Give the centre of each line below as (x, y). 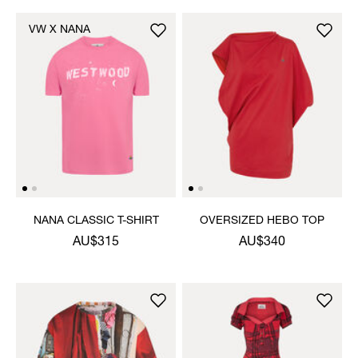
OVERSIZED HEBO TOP (262, 221)
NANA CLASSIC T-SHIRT (96, 221)
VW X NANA (60, 30)
